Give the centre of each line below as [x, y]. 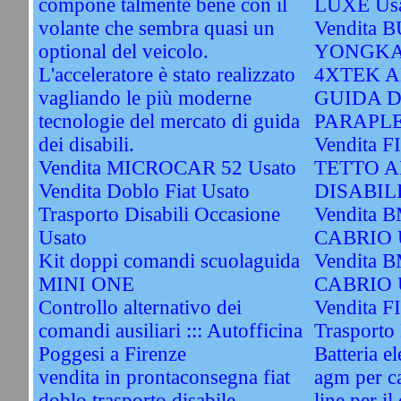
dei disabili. [86, 145]
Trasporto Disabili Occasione [159, 214]
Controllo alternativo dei [140, 307]
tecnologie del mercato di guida [169, 121]
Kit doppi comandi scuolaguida [169, 261]
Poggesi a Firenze [112, 354]
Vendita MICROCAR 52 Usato [167, 168]
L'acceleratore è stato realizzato [166, 75]
